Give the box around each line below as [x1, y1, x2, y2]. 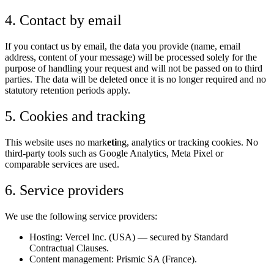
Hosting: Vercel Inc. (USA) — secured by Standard [29, 231, 228, 242]
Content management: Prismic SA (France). [29, 253, 197, 264]
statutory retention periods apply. [5, 85, 130, 96]
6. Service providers [5, 182, 124, 198]
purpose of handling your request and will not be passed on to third [5, 63, 262, 74]
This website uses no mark [5, 136, 107, 147]
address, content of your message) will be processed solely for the [5, 52, 257, 63]
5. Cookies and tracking [5, 108, 146, 124]
